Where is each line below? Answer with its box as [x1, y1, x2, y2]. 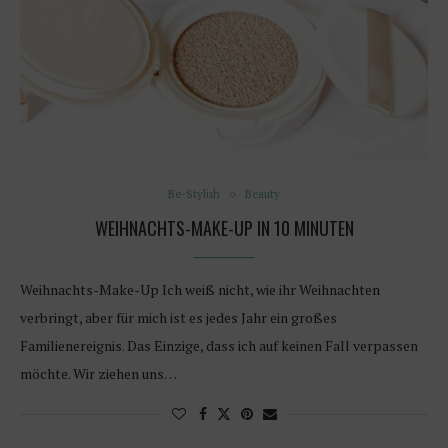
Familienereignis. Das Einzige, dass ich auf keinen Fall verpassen [20, 336, 418, 356]
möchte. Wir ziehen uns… [20, 364, 177, 384]
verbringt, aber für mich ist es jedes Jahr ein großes [20, 308, 337, 328]
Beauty [245, 187, 280, 202]
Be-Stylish [168, 187, 220, 202]
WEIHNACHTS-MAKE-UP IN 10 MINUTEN [94, 215, 354, 242]
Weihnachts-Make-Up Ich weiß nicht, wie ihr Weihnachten [20, 280, 380, 300]
